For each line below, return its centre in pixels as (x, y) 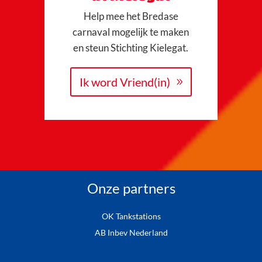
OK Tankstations (131, 216)
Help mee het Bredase (131, 16)
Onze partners (131, 188)
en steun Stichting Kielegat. (131, 48)
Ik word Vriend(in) (125, 82)
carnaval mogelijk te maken (131, 32)
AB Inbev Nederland (131, 233)
